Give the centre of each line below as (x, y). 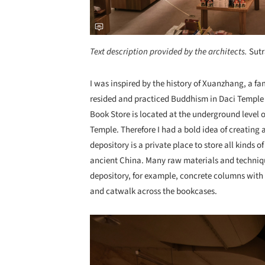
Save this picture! (77, 227)
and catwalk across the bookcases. (153, 191)
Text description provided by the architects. (169, 51)
